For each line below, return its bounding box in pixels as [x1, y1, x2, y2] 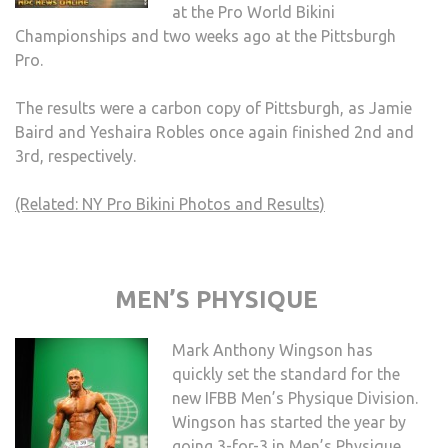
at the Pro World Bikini [172, 3, 335, 22]
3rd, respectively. [15, 147, 136, 166]
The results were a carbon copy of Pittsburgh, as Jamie [15, 99, 412, 118]
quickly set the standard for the [172, 365, 400, 384]
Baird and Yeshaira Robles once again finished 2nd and [15, 123, 414, 142]
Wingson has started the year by [172, 413, 406, 432]
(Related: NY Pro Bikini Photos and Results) [15, 195, 325, 214]
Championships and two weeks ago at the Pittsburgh [15, 27, 396, 46]
